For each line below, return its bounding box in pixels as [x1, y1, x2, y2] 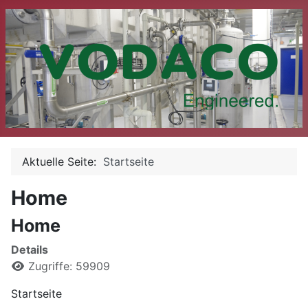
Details [11, 242, 48, 256]
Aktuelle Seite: [22, 154, 103, 168]
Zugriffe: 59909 [28, 258, 110, 273]
